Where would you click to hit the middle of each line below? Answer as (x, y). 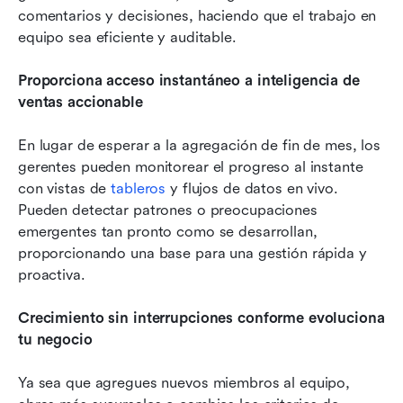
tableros (139, 189)
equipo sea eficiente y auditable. (127, 38)
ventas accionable (81, 103)
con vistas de (65, 189)
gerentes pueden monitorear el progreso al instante (191, 167)
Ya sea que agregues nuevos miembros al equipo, (184, 383)
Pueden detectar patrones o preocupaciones (168, 210)
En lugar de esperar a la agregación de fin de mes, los (200, 146)
